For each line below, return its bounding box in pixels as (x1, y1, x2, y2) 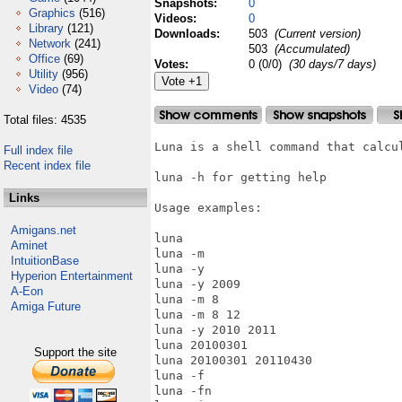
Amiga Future (11, 300, 81, 313)
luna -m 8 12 (154, 308, 240, 321)
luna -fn (154, 384, 212, 398)
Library (29, 22, 64, 35)
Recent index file (4, 159, 91, 172)
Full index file (4, 144, 73, 157)
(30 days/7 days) (289, 57, 376, 71)
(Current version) (271, 27, 361, 40)
